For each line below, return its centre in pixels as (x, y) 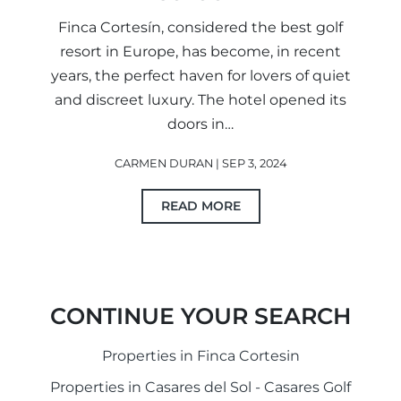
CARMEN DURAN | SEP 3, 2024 (200, 164)
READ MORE (200, 206)
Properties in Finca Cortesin (200, 356)
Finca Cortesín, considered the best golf (200, 28)
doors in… (200, 124)
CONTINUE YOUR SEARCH (200, 316)
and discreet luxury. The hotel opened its (200, 100)
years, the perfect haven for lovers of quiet (200, 76)
